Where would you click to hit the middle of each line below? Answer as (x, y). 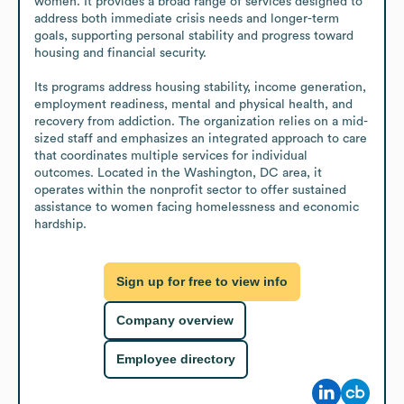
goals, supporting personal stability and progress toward (194, 36)
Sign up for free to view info (202, 282)
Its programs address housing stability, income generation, (200, 87)
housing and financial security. (120, 53)
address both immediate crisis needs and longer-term (187, 18)
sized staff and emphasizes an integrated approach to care (201, 138)
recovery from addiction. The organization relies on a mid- (201, 121)
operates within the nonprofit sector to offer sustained (190, 190)
